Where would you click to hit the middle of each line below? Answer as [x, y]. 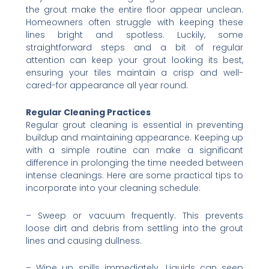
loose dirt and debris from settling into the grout [134, 228]
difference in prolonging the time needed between [134, 163]
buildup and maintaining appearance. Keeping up [134, 138]
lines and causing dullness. [83, 240]
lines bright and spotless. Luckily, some [134, 35]
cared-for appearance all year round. [107, 85]
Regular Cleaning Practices [88, 113]
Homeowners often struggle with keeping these [134, 22]
